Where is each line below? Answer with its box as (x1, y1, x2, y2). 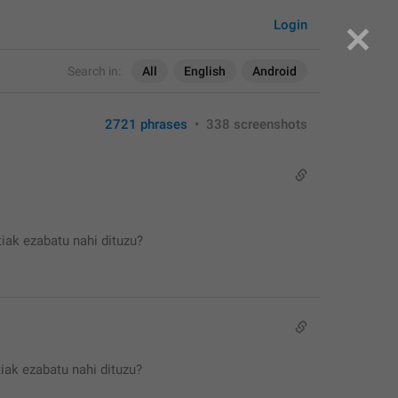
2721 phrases (105, 116, 187, 132)
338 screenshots (206, 116, 307, 132)
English (184, 64, 226, 78)
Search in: (68, 64, 121, 78)
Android (252, 64, 297, 78)
